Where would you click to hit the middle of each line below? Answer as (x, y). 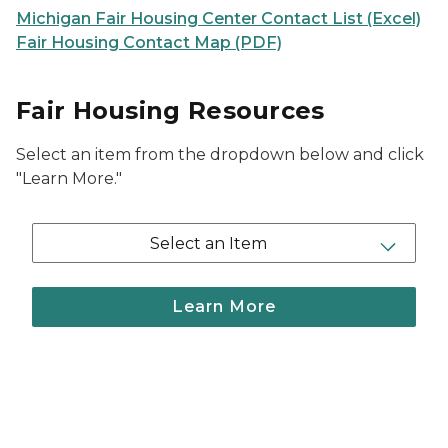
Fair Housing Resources (170, 110)
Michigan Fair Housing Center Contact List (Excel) (218, 18)
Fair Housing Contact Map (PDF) (149, 42)
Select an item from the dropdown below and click (220, 154)
